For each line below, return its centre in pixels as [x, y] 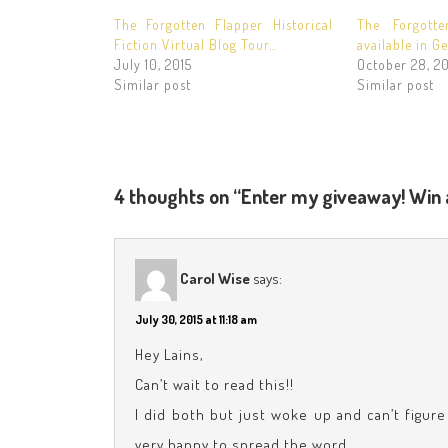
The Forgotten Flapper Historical [223, 24]
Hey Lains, [169, 354]
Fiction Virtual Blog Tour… [195, 44]
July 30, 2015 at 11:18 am [196, 319]
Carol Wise [215, 278]
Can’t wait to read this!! [214, 384]
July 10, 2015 [153, 64]
